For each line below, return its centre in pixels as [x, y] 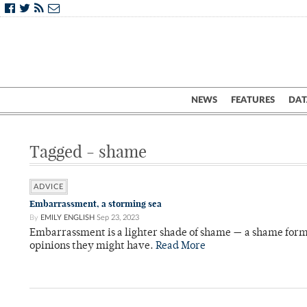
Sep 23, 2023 [118, 218]
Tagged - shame [88, 151]
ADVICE [49, 187]
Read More [181, 246]
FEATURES [253, 100]
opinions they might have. [93, 246]
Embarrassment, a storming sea [96, 204]
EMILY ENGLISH [67, 218]
